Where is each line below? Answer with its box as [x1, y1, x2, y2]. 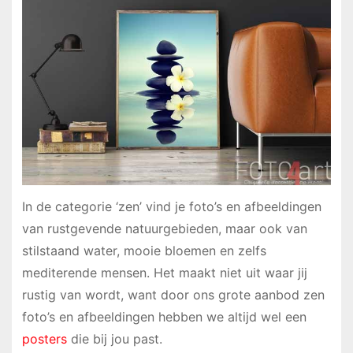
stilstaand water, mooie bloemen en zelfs [21, 242, 266, 258]
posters [21, 330, 67, 347]
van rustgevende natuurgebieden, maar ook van [21, 220, 307, 236]
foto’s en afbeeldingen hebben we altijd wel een [21, 308, 307, 325]
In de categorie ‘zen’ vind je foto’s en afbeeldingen [21, 198, 321, 214]
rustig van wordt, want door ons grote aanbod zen [21, 286, 325, 303]
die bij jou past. [66, 330, 162, 347]
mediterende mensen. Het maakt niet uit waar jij [21, 264, 307, 281]
